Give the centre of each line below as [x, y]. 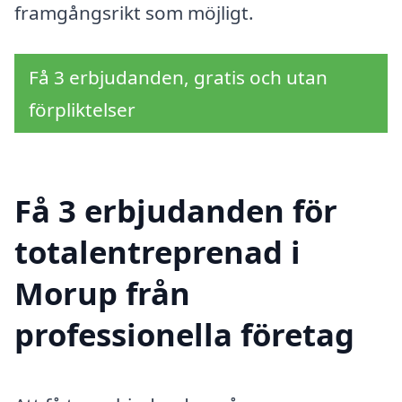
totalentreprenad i [157, 252]
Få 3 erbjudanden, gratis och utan [178, 77]
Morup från [102, 293]
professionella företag [184, 335]
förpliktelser [82, 109]
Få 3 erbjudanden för [176, 211]
